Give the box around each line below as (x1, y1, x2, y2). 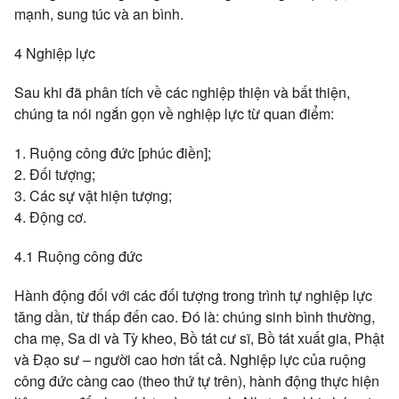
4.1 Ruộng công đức (14, 246, 142, 266)
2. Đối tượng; (14, 164, 95, 184)
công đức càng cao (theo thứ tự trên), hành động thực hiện (14, 370, 379, 391)
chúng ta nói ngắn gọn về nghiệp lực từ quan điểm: (14, 103, 334, 124)
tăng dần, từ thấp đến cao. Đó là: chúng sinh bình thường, (14, 306, 375, 327)
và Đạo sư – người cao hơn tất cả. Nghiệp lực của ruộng (14, 349, 366, 370)
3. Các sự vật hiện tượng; (14, 185, 172, 206)
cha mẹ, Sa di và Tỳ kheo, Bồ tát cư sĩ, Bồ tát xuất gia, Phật (14, 328, 384, 348)
